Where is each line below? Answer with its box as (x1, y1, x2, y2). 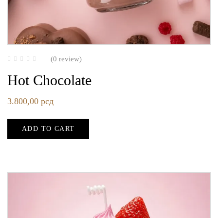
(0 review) (51, 54, 82, 63)
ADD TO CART (22, 125, 75, 132)
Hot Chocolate (7, 72, 91, 88)
